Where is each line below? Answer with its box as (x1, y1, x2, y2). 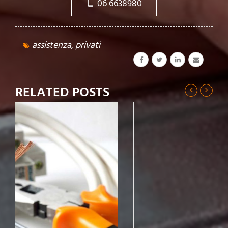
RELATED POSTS (15, 83, 109, 101)
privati (75, 39, 100, 51)
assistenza (32, 39, 71, 51)
